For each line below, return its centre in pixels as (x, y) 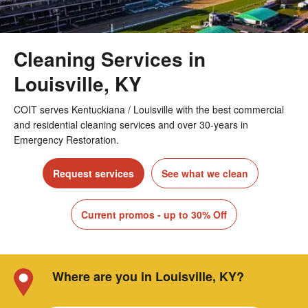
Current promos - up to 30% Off (154, 215)
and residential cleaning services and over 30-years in (131, 125)
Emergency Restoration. (66, 140)
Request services (93, 174)
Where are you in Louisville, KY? (148, 277)
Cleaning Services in (110, 59)
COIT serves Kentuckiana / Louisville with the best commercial (149, 110)
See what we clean (205, 174)
